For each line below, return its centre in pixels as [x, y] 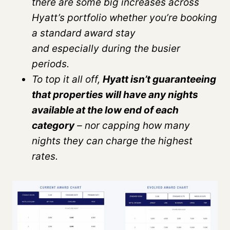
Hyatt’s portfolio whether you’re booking [124, 17]
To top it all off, [67, 79]
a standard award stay [84, 33]
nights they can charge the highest [112, 141]
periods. [51, 64]
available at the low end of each [105, 110]
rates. [45, 156]
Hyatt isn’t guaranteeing [159, 79]
